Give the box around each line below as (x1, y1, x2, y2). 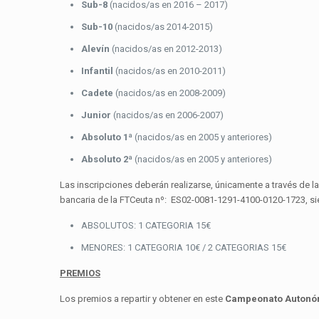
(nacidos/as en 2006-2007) (111, 110, 224, 121)
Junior (81, 110, 111, 121)
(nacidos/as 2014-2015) (113, 21, 213, 33)
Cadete (81, 88, 113, 99)
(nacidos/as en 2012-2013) (110, 43, 222, 55)
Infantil (81, 66, 113, 77)
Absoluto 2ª (81, 154, 135, 165)
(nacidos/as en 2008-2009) (113, 88, 226, 99)
